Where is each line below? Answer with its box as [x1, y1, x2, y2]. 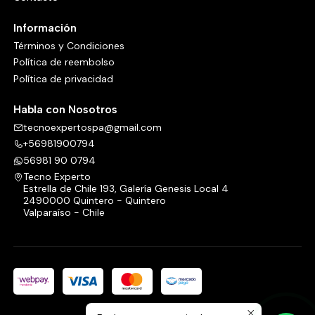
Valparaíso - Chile [22, 206, 105, 219]
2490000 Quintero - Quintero [22, 194, 166, 207]
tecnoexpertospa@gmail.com [22, 121, 162, 134]
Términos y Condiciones [13, 39, 124, 52]
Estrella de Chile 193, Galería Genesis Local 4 [22, 182, 229, 195]
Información [13, 20, 77, 34]
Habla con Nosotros [13, 102, 117, 116]
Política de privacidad [13, 72, 113, 85]
